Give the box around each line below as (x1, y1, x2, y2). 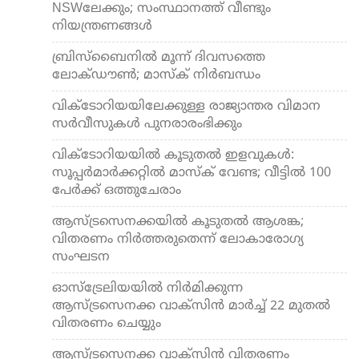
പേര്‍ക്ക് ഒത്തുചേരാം (52, 182, 181, 199)
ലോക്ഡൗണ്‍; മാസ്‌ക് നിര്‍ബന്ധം (52, 67, 260, 83)
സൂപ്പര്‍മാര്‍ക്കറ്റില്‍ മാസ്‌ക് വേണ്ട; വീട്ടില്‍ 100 (52, 164, 331, 181)
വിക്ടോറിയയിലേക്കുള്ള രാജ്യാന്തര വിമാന (52, 98, 321, 115)
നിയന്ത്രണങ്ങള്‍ (52, 18, 152, 34)
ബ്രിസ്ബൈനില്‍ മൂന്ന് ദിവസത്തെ (52, 49, 265, 66)
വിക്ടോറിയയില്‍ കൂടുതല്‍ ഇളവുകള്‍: (52, 147, 294, 163)
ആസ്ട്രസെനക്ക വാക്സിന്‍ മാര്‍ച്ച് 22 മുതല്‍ (52, 297, 330, 314)
